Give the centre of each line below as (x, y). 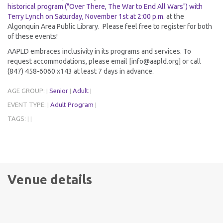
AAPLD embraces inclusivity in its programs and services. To (99, 51)
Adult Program (72, 104)
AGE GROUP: (27, 90)
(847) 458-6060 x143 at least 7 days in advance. (81, 71)
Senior (59, 90)
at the (174, 16)
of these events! (33, 36)
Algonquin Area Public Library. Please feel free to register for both (110, 26)
